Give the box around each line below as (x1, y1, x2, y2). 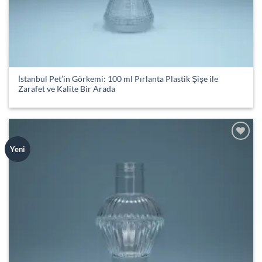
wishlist (225, 152, 248, 160)
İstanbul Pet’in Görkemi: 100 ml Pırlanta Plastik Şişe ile (18, 74, 219, 84)
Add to (226, 144, 247, 152)
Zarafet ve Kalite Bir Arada (18, 84, 116, 94)
